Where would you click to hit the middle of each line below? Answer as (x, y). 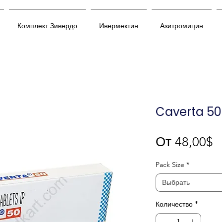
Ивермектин (119, 26)
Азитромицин (182, 26)
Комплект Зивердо (47, 26)
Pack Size (170, 165)
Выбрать (176, 183)
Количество (174, 204)
